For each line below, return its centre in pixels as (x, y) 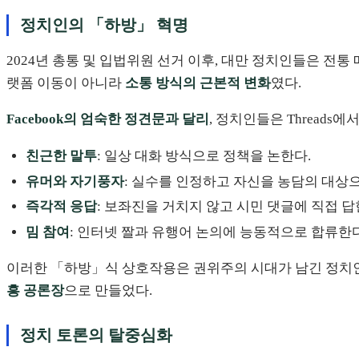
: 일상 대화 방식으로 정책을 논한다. (204, 155)
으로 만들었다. (108, 290)
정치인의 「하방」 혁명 (104, 24)
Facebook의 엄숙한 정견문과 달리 (108, 119)
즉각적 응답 (61, 207)
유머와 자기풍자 (75, 181)
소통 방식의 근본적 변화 (198, 83)
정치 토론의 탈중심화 (96, 335)
